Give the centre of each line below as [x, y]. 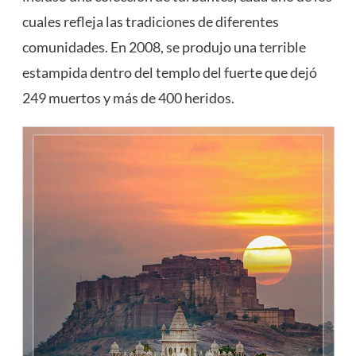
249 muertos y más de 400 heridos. [128, 98]
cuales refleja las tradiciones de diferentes [150, 22]
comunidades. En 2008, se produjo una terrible [164, 47]
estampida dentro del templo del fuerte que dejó [169, 73]
